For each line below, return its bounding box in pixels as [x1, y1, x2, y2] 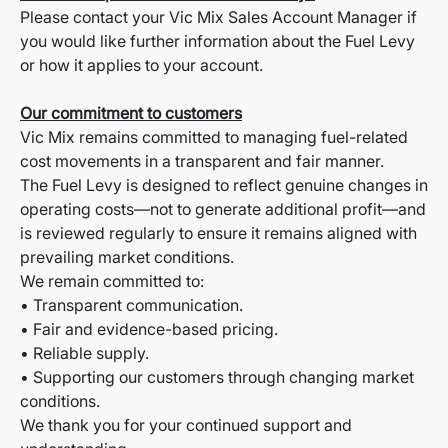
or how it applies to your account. [20, 55, 263, 76]
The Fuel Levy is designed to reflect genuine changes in [20, 175, 428, 196]
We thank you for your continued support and [20, 415, 352, 436]
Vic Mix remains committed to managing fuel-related [20, 127, 408, 148]
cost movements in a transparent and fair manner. [20, 151, 384, 172]
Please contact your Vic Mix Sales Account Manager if [20, 7, 417, 28]
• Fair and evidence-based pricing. [20, 319, 278, 340]
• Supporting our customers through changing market [20, 367, 414, 388]
